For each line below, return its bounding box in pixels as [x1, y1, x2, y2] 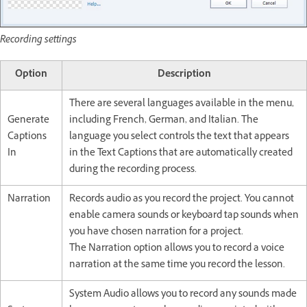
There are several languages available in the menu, [69, 97, 294, 113]
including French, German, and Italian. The [69, 113, 258, 130]
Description [158, 67, 211, 84]
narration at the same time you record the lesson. [69, 258, 285, 274]
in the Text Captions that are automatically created [69, 146, 293, 162]
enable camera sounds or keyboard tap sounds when [69, 208, 299, 225]
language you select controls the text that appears [69, 130, 289, 146]
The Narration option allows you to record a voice [69, 241, 284, 258]
